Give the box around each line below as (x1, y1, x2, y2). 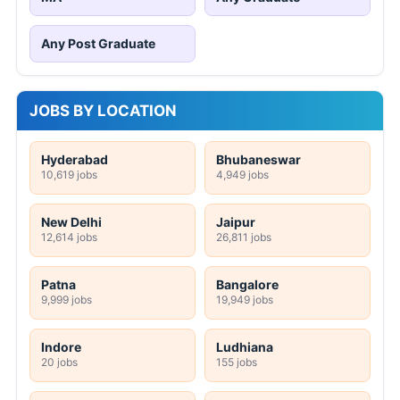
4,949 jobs (216, 168, 269, 182)
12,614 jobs (41, 230, 97, 245)
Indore (41, 339, 81, 355)
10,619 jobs (41, 168, 97, 182)
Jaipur (216, 214, 255, 230)
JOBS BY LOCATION (29, 102, 177, 121)
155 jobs (216, 355, 257, 370)
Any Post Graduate (41, 36, 155, 52)
